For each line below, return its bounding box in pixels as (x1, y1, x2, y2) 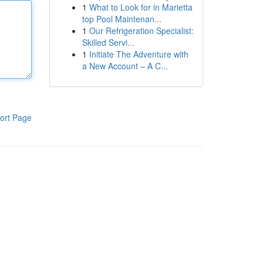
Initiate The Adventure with (89, 48, 188, 60)
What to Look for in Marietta (89, 1, 193, 13)
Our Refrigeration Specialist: (89, 25, 194, 36)
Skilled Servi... (82, 36, 134, 48)
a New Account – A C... (82, 60, 168, 72)
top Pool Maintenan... (82, 13, 161, 25)
